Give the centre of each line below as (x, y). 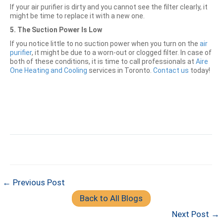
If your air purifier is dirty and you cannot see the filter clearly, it (109, 7)
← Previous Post (34, 183)
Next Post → (196, 214)
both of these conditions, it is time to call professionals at (103, 62)
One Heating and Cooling (49, 71)
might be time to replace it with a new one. (77, 16)
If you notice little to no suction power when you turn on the (105, 44)
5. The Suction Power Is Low (56, 30)
